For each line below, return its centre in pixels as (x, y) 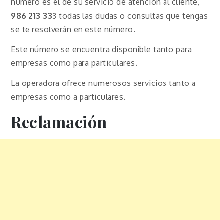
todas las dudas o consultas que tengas (132, 15)
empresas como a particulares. (68, 97)
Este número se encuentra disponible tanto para (101, 49)
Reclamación (59, 122)
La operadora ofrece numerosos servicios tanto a (103, 83)
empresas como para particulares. (74, 63)
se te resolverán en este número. (74, 29)
